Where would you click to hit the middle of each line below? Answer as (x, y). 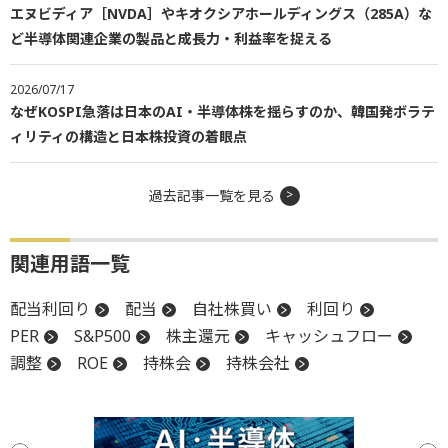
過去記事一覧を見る (211, 195)
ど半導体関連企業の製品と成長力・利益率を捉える (171, 38)
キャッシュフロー (329, 335)
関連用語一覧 (70, 263)
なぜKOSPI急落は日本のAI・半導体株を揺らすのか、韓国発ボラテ (222, 111)
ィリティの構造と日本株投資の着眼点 (128, 136)
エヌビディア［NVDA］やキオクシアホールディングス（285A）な (221, 13)
